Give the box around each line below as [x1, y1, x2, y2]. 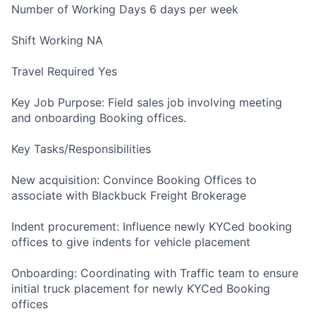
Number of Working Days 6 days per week [11, 2, 238, 16]
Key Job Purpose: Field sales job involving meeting [11, 95, 282, 109]
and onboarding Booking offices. [11, 111, 186, 125]
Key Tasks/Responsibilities [11, 142, 151, 156]
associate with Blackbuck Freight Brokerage [11, 188, 246, 202]
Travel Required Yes [11, 64, 117, 78]
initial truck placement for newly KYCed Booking [11, 281, 270, 296]
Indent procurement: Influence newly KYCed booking [11, 219, 292, 233]
